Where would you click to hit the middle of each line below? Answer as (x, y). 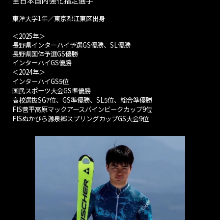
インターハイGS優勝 (42, 63)
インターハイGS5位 (41, 81)
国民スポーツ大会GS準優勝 (52, 91)
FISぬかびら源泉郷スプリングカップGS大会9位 (81, 119)
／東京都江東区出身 (77, 18)
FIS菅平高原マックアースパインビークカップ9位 (82, 109)
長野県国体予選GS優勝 (45, 54)
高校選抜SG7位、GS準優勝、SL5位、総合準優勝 (82, 100)
